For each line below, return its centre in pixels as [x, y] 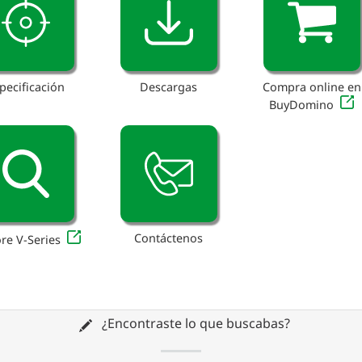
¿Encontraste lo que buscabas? [194, 324]
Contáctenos [169, 238]
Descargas [169, 87]
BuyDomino [302, 105]
